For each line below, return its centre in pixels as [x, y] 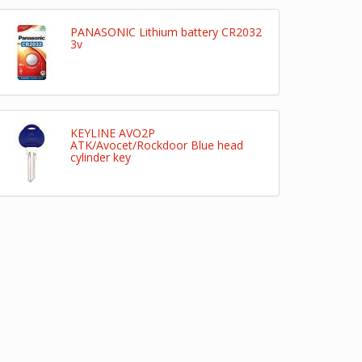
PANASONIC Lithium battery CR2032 [166, 32]
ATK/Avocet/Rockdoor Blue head [157, 145]
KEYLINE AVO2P [113, 133]
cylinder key [101, 157]
